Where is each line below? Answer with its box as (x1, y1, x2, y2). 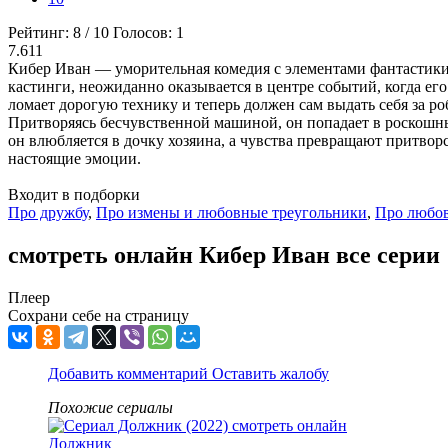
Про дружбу (8, 204, 88, 222)
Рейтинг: (8, 24, 73, 42)
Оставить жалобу (212, 365, 329, 383)
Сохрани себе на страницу (8, 307, 189, 325)
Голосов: (113, 24, 176, 42)
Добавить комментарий (48, 365, 212, 383)
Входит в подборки (8, 186, 140, 204)
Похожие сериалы (48, 399, 173, 417)
